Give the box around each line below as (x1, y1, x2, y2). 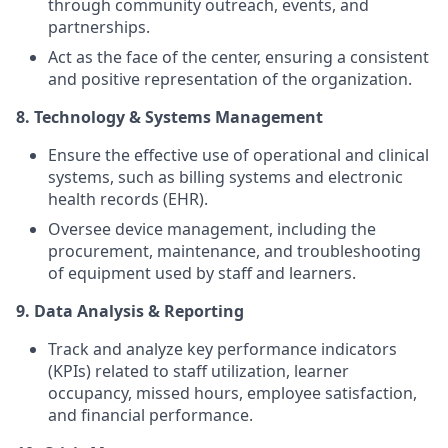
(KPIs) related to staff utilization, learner (48, 360, 349, 382)
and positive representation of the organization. (48, 68, 412, 90)
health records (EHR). (48, 188, 208, 210)
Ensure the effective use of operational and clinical (48, 144, 429, 166)
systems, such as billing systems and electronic (48, 166, 403, 188)
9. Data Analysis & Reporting (16, 300, 244, 322)
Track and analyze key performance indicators (48, 338, 397, 360)
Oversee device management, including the (48, 218, 376, 240)
